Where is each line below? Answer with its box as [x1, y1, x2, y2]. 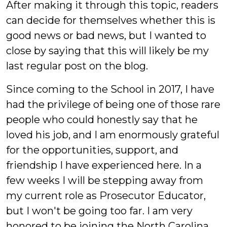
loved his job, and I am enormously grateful [6, 129, 219, 141]
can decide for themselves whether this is [6, 14, 215, 26]
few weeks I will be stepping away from [6, 174, 203, 186]
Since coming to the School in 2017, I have [6, 83, 214, 95]
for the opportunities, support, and [6, 144, 178, 156]
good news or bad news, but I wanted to [6, 29, 206, 42]
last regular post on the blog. [6, 60, 148, 72]
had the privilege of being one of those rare [6, 98, 220, 110]
